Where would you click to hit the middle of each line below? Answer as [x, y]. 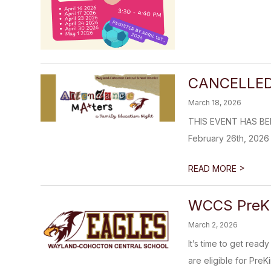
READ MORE [214, 169]
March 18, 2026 [215, 103]
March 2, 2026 [213, 225]
